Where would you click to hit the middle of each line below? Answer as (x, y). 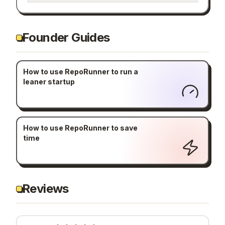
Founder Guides (66, 37)
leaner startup (49, 82)
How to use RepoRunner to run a (80, 72)
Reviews (45, 188)
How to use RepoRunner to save (80, 128)
